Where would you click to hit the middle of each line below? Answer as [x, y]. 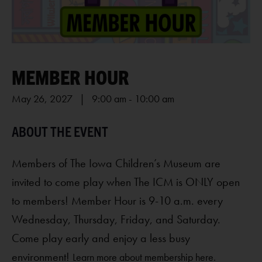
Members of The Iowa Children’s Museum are [116, 163]
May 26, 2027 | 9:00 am [69, 98]
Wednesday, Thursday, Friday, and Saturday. [116, 219]
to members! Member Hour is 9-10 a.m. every [117, 200]
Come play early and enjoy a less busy [101, 238]
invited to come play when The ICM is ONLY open [126, 182]
